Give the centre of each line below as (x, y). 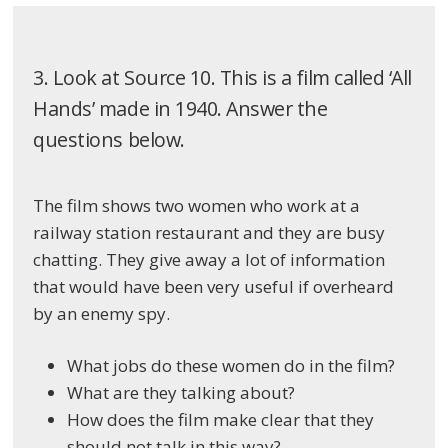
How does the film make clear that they (221, 420)
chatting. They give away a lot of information (209, 259)
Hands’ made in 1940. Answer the (180, 108)
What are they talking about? (181, 393)
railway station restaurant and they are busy (209, 232)
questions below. (109, 139)
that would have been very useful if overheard (214, 286)
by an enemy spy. (102, 313)
